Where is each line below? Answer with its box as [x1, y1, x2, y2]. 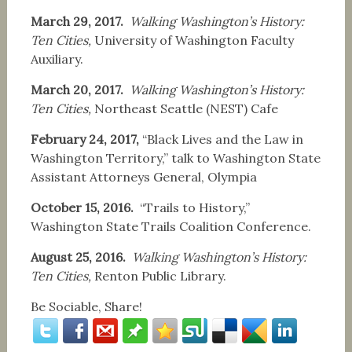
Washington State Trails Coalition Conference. [30, 218, 311, 234]
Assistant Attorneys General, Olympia [30, 168, 257, 185]
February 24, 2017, [30, 130, 142, 147]
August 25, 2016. [30, 248, 132, 265]
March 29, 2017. [30, 13, 130, 29]
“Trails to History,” [139, 199, 250, 215]
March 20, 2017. [30, 81, 130, 97]
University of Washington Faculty [93, 31, 294, 48]
